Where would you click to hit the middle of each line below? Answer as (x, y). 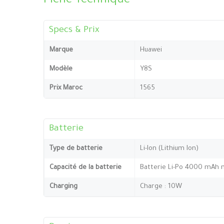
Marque (61, 50)
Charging (63, 186)
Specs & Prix (74, 30)
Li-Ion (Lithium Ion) (169, 148)
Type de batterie (76, 148)
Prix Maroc (66, 88)
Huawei (151, 50)
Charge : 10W (161, 186)
